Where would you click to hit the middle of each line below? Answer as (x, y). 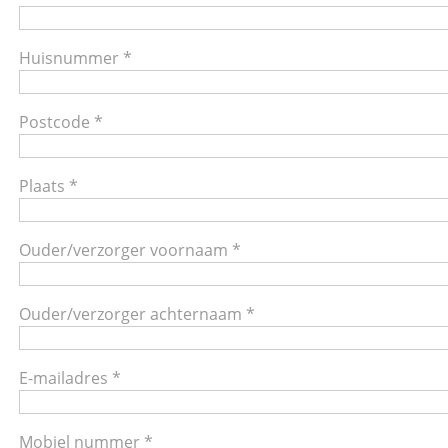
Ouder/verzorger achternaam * (137, 313)
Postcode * (61, 121)
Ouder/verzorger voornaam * (130, 249)
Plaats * (49, 185)
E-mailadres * (70, 377)
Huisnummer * (76, 57)
